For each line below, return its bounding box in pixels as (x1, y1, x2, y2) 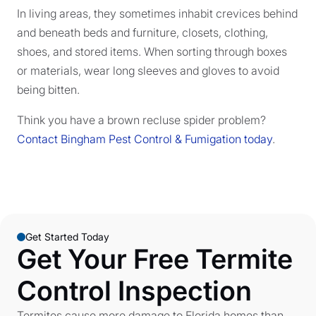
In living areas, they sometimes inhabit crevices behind (17, 6, 298, 20)
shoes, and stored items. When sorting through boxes (17, 44, 287, 59)
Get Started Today (25, 231, 109, 243)
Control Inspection (17, 274, 252, 307)
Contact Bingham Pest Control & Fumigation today (17, 132, 272, 146)
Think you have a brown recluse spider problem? (17, 113, 266, 127)
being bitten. (17, 83, 80, 97)
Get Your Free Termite (17, 243, 293, 275)
